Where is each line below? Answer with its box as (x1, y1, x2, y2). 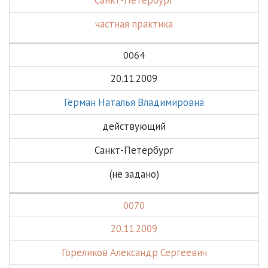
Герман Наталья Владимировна (64, 96, 204, 109)
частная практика (95, 17, 173, 31)
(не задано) (109, 167, 159, 181)
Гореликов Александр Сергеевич (61, 246, 207, 259)
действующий (102, 120, 166, 133)
